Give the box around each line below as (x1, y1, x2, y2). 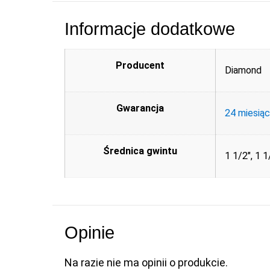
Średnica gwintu (103, 145, 177, 157)
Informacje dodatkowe (64, 19, 235, 39)
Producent (116, 60, 165, 72)
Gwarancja (116, 102, 164, 115)
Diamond (225, 64, 262, 77)
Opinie (64, 223, 115, 243)
